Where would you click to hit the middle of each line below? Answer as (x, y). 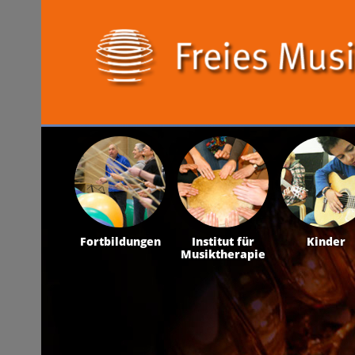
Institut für (223, 241)
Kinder (326, 241)
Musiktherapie (223, 254)
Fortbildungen (120, 241)
